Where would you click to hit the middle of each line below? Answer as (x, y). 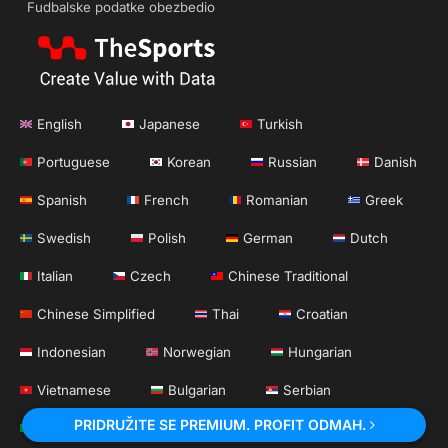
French (166, 200)
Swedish (64, 238)
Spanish (62, 200)
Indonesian (71, 352)
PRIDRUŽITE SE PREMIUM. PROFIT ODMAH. (221, 424)
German (268, 238)
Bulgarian (197, 390)
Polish (167, 238)
